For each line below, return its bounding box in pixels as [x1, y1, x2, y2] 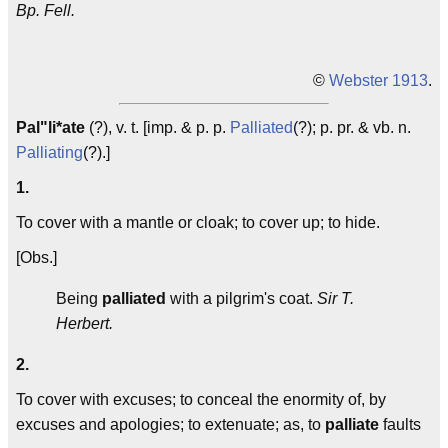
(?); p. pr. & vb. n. [293, 119, 411, 136]
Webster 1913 [329, 72, 428, 89]
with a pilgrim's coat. [166, 290, 317, 307]
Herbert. [56, 315, 113, 332]
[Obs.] [16, 249, 57, 266]
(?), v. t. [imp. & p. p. [85, 119, 230, 136]
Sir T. [317, 290, 354, 307]
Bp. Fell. [16, 2, 75, 19]
